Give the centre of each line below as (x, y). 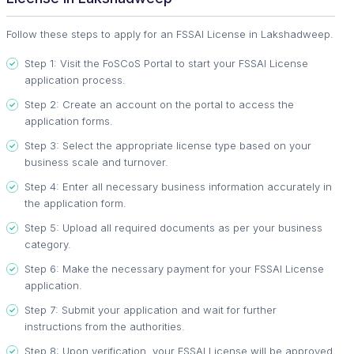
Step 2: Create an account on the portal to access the (159, 105)
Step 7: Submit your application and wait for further (151, 310)
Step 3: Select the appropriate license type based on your (168, 146)
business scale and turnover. (96, 162)
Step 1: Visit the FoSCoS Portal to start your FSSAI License (166, 64)
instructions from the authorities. (105, 327)
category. (48, 245)
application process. (75, 80)
